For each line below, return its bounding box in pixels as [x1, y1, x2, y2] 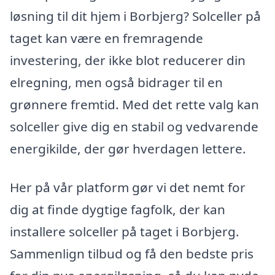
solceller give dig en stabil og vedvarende [10, 117, 258, 135]
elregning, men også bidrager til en [10, 73, 223, 91]
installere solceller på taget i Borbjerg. [10, 223, 239, 241]
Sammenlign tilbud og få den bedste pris [10, 245, 254, 263]
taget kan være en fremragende [10, 29, 203, 47]
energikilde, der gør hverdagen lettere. [10, 139, 246, 157]
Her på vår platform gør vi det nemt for [10, 179, 246, 196]
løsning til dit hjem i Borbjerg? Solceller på [10, 7, 261, 25]
